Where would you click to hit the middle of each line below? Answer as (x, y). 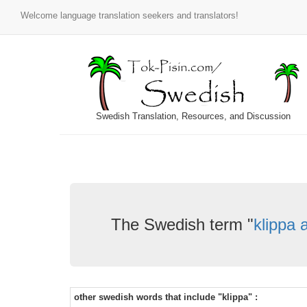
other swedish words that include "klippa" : (166, 297)
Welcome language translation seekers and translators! (130, 15)
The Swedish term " (182, 224)
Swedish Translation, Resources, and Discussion (193, 116)
